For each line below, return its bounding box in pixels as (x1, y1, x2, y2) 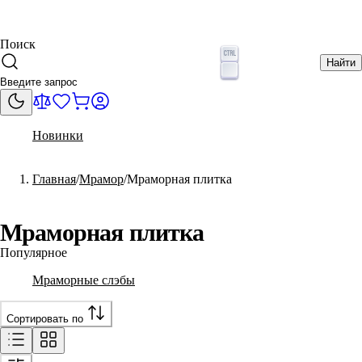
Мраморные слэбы (32, 272, 135, 287)
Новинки (32, 128, 83, 142)
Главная (32, 171, 76, 186)
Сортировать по (6, 312, 83, 325)
